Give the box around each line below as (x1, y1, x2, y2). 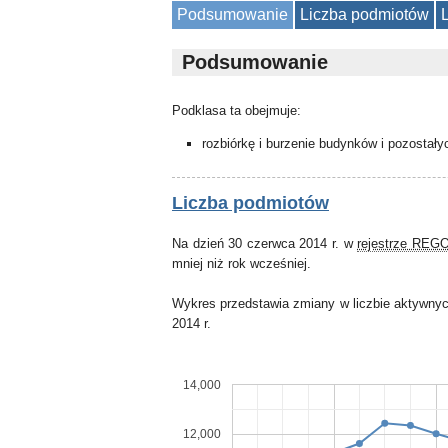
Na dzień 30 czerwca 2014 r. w (172, 236, 358, 251)
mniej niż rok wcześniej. (172, 256, 311, 271)
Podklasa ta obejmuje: (172, 103, 301, 118)
